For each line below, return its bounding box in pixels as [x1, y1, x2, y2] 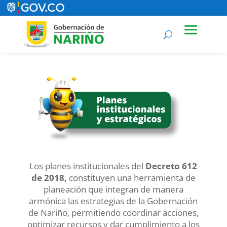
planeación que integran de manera [43, 183, 183, 196]
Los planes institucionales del [29, 160, 146, 172]
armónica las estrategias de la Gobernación [29, 195, 198, 207]
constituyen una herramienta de [66, 172, 196, 184]
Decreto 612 [145, 160, 198, 172]
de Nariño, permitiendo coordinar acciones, [28, 207, 199, 219]
